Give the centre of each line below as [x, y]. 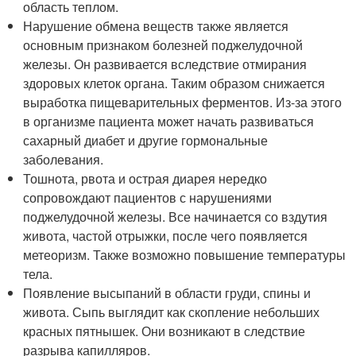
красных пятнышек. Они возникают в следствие [164, 331]
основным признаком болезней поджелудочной [163, 45]
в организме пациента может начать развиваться [169, 121]
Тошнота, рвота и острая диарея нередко [145, 178]
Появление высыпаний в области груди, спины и [167, 293]
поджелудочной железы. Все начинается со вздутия [176, 217]
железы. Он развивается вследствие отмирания [165, 64]
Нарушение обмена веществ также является [156, 26]
